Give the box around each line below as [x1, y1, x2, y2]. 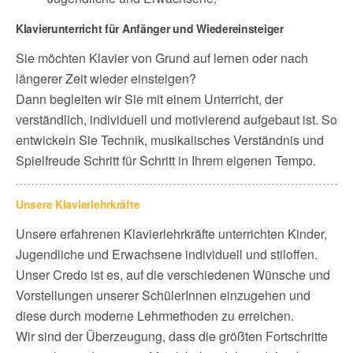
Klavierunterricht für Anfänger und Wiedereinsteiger [16, 20, 284, 36]
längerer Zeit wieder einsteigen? [16, 69, 196, 87]
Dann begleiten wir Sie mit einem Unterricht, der [16, 89, 283, 108]
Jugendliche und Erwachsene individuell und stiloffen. [16, 244, 318, 263]
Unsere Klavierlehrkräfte [16, 195, 140, 212]
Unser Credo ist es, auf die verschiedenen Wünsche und [16, 265, 330, 284]
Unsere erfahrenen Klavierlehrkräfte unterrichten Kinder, [16, 224, 327, 243]
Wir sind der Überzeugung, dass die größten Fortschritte [16, 326, 328, 345]
